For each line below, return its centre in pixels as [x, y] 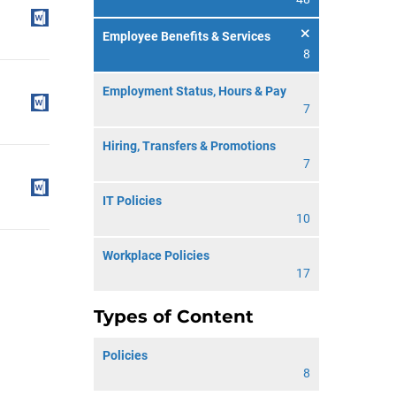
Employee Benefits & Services [187, 36]
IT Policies [132, 201]
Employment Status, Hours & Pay [194, 91]
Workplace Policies [156, 255]
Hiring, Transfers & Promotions [189, 146]
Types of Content [174, 316]
